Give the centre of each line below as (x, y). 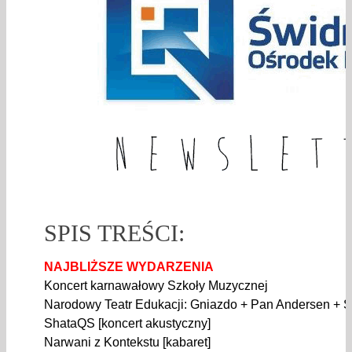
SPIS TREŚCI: (114, 233)
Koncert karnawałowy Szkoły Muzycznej (156, 286)
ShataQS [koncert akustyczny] (127, 324)
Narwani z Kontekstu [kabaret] (127, 343)
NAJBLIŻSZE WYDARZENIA (129, 267)
